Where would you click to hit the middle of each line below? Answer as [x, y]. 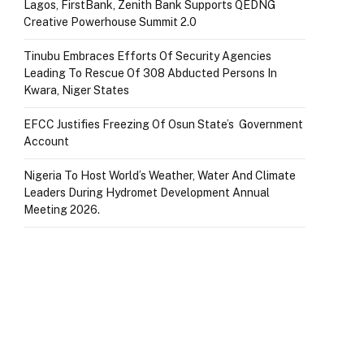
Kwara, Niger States [76, 90]
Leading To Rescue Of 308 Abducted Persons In [150, 73]
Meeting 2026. [62, 209]
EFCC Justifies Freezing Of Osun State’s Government [163, 124]
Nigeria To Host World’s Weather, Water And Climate [160, 175]
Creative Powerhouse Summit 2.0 [110, 22]
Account [46, 141]
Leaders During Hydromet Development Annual [147, 192]
